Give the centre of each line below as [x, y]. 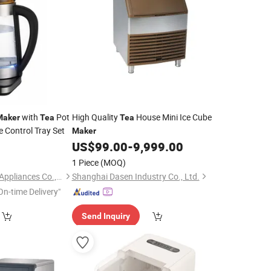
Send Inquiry [106, 216]
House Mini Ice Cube [173, 117]
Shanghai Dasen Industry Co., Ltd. [135, 176]
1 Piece [85, 162]
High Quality [96, 117]
